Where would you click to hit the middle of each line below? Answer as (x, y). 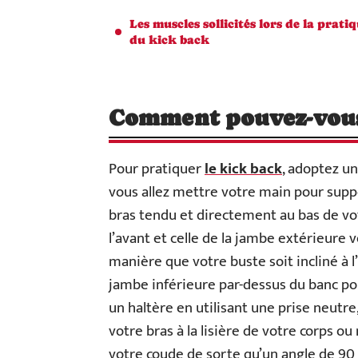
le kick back (243, 169)
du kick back (169, 40)
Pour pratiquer (157, 169)
